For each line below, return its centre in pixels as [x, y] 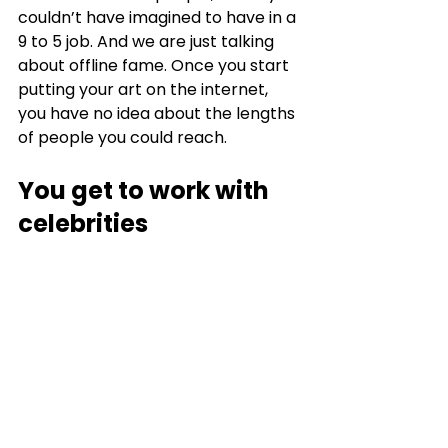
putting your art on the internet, [145, 89]
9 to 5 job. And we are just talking [148, 41]
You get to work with [146, 190]
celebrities [83, 223]
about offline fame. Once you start [155, 65]
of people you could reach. [124, 137]
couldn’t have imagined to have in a [159, 17]
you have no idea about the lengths [158, 113]
